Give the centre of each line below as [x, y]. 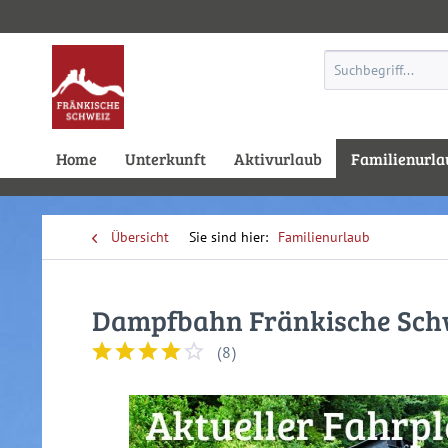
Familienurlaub [324, 237]
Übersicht [140, 237]
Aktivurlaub [278, 158]
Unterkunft [165, 158]
